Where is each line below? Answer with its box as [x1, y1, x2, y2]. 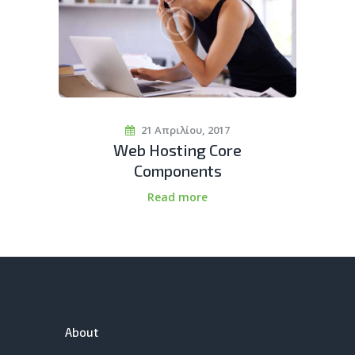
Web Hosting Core [113, 140, 242, 160]
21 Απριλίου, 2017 [140, 122, 230, 137]
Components [133, 161, 222, 181]
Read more [147, 189, 208, 205]
